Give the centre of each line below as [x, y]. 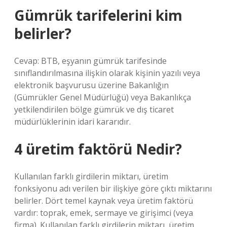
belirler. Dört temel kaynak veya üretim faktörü [104, 201]
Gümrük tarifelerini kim [98, 15]
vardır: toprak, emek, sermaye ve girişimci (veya [104, 213]
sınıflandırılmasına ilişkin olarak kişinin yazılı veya [107, 73]
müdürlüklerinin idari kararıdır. [72, 122]
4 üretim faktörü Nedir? [98, 149]
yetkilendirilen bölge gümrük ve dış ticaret [94, 109]
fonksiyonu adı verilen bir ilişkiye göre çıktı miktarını [113, 188]
